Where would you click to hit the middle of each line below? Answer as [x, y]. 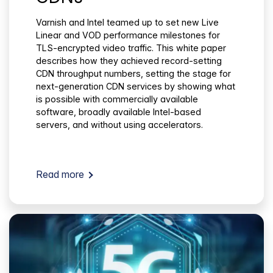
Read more [60, 175]
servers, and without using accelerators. [119, 125]
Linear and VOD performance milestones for [128, 35]
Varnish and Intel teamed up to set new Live [127, 23]
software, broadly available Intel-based [119, 112]
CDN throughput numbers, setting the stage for [133, 74]
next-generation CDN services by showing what [136, 87]
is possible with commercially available [117, 99]
